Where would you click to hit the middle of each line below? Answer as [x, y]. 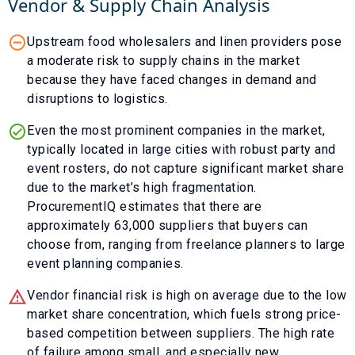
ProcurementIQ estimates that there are [144, 206]
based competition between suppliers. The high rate [181, 333]
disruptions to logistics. [97, 98]
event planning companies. [105, 263]
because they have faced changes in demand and [172, 79]
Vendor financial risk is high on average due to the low [187, 295]
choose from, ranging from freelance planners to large [186, 244]
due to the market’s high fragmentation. [142, 187]
